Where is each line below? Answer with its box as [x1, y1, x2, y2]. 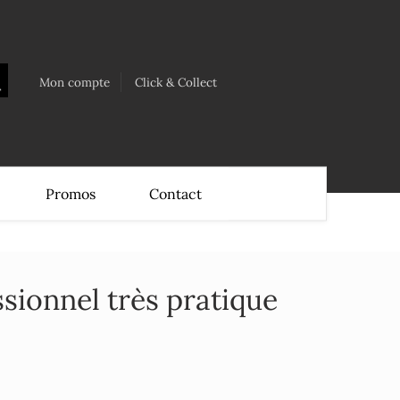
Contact [149, 184, 202, 203]
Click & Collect [135, 73, 218, 90]
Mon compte [39, 73, 111, 90]
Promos [46, 184, 96, 203]
